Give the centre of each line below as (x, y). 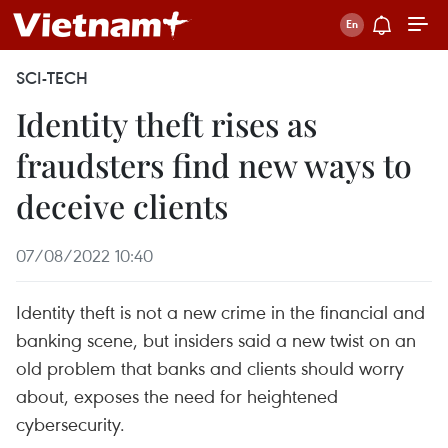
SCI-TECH (52, 78)
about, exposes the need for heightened (177, 395)
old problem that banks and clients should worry (210, 367)
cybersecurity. (70, 423)
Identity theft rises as (166, 123)
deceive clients (122, 205)
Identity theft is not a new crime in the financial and (220, 311)
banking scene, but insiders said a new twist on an (216, 339)
